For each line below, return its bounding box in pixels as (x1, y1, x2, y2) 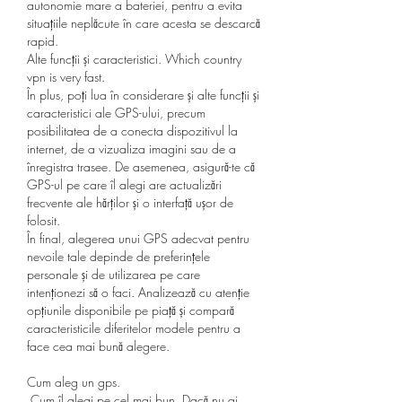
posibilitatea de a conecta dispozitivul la (27, 121, 238, 139)
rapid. (27, 31, 58, 49)
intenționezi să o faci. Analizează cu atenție (27, 283, 249, 301)
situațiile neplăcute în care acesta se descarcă (27, 13, 260, 31)
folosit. (27, 211, 60, 229)
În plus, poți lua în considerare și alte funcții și (27, 85, 259, 103)
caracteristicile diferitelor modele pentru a (27, 319, 240, 336)
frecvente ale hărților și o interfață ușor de (27, 193, 233, 211)
